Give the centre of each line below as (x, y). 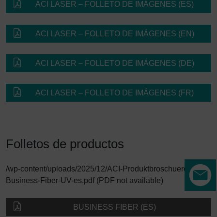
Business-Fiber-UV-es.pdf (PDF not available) (85, 181)
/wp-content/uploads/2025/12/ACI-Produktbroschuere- (98, 169)
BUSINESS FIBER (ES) (115, 207)
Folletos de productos (65, 144)
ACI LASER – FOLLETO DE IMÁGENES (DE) (115, 63)
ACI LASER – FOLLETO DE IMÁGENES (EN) (115, 34)
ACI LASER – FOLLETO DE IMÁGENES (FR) (115, 93)
